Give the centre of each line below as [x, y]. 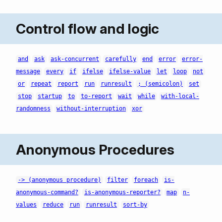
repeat [41, 84]
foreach [146, 180]
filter [117, 180]
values [26, 205]
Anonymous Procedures [95, 149]
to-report [96, 96]
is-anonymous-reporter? [122, 193]
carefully [121, 59]
